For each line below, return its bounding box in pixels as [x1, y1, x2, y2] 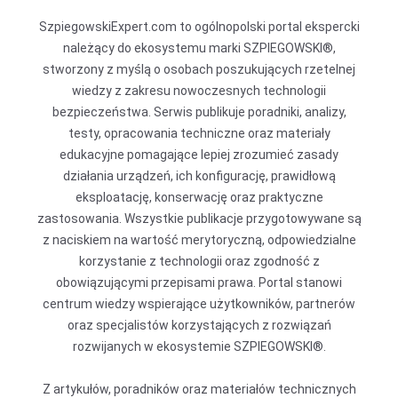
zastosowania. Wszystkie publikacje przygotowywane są [36, 211, 362, 226]
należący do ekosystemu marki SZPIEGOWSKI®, [62, 41, 336, 55]
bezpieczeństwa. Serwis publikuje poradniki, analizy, [52, 105, 346, 119]
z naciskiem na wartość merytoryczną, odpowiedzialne [42, 233, 356, 247]
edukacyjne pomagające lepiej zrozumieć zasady [60, 147, 338, 162]
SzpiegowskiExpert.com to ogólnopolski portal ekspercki [38, 20, 360, 34]
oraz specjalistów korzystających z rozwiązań [67, 318, 331, 332]
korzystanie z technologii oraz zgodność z [78, 254, 320, 268]
